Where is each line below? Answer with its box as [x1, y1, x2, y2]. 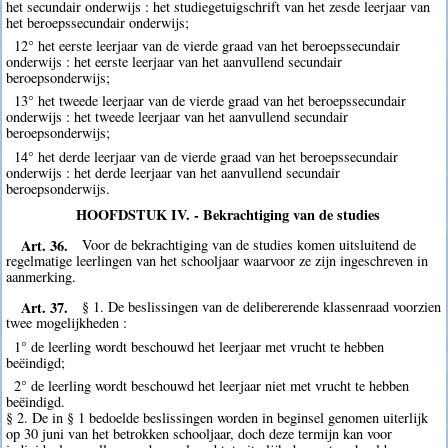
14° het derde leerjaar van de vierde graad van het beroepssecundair [13, 146, 398, 166]
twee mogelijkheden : [6, 313, 128, 333]
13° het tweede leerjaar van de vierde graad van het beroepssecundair [13, 91, 406, 111]
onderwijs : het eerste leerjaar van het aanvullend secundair [6, 52, 343, 72]
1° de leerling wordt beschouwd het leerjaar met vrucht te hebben [13, 336, 384, 356]
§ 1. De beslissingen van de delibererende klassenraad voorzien [82, 297, 442, 317]
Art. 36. [20, 234, 68, 256]
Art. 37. [20, 296, 68, 318]
